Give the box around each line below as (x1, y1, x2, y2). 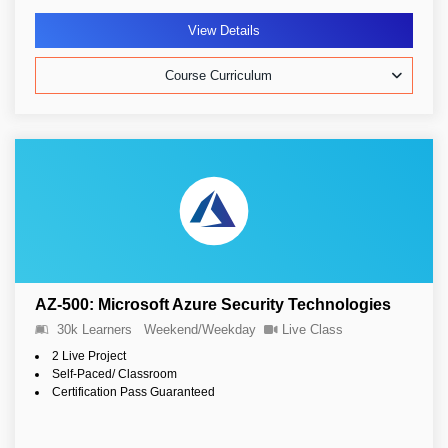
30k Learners (57, 322, 132, 337)
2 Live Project (52, 349, 126, 363)
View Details (188, 23, 260, 38)
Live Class (282, 322, 343, 337)
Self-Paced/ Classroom (52, 367, 177, 381)
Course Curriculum (165, 68, 272, 83)
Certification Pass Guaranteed (52, 385, 215, 399)
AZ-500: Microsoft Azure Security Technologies (35, 296, 391, 313)
